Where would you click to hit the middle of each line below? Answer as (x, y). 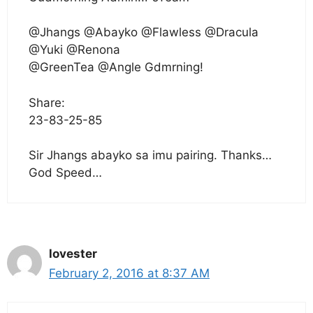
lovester (73, 254)
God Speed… (65, 173)
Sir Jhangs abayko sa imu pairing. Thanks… (150, 155)
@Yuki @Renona (74, 50)
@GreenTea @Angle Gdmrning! (116, 67)
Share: (47, 102)
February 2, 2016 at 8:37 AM (129, 273)
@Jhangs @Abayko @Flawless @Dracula (144, 32)
